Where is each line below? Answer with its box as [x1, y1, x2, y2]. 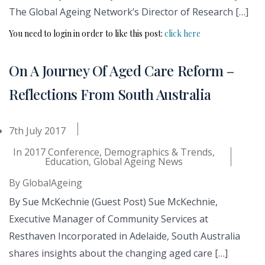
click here [164, 27, 201, 39]
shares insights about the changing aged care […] [9, 246, 228, 260]
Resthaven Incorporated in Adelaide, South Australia [9, 229, 240, 243]
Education [45, 154, 89, 168]
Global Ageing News [93, 154, 183, 168]
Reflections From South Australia [9, 84, 211, 104]
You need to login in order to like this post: [9, 27, 164, 39]
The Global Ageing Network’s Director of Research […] [9, 5, 248, 18]
